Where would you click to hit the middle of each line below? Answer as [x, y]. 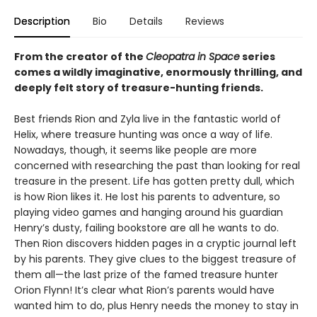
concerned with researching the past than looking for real [157, 166]
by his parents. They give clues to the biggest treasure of [155, 259]
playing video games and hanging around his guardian [149, 212]
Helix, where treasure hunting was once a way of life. [143, 134]
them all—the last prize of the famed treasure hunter [146, 275]
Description [42, 21]
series [258, 57]
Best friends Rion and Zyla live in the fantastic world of [148, 119]
